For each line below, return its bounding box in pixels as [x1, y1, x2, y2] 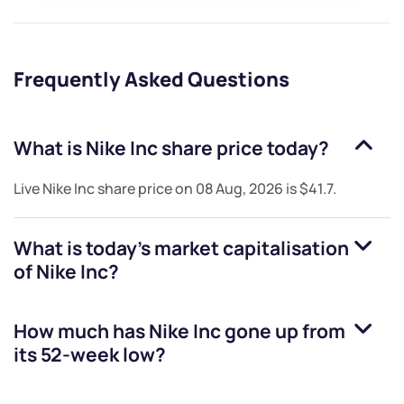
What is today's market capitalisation [14, 235, 349, 262]
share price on [95, 179, 196, 199]
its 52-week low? [14, 342, 166, 368]
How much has [14, 318, 149, 344]
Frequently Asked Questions [14, 66, 289, 94]
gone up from [221, 318, 345, 344]
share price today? [158, 135, 329, 161]
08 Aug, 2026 [196, 179, 283, 199]
